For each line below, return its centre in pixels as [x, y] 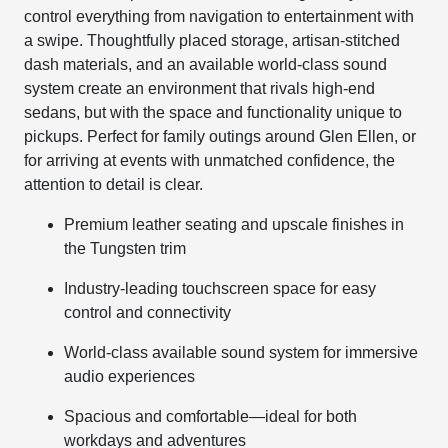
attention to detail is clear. [114, 185]
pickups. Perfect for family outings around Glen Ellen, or [220, 137]
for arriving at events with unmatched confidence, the [210, 161]
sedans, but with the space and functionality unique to [213, 113]
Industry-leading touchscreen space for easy [220, 289]
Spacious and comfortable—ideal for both [211, 417]
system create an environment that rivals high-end [200, 89]
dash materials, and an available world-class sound [206, 65]
